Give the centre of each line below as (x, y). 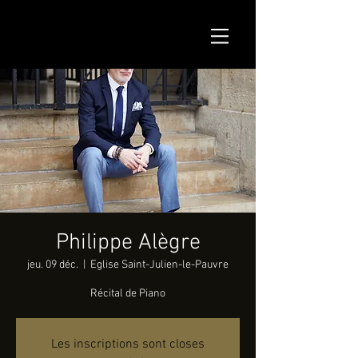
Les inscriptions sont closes (128, 344)
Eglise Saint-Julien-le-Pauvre (159, 265)
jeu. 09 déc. (53, 265)
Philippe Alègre (128, 243)
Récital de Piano (128, 294)
